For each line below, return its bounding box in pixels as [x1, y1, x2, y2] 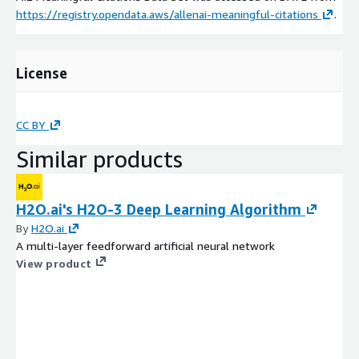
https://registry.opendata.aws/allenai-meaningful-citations [16, 7, 318, 22]
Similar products [16, 146, 183, 173]
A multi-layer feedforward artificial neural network [16, 239, 275, 253]
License [16, 64, 67, 83]
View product [16, 256, 91, 271]
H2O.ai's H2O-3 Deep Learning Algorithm [16, 200, 301, 219]
